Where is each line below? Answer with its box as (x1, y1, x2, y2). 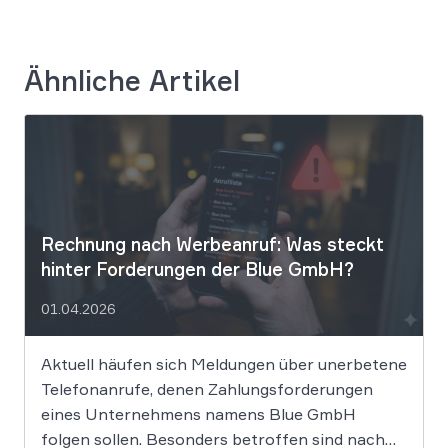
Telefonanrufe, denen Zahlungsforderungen (41, 379, 373, 400)
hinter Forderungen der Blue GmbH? (41, 258, 354, 281)
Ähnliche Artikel (24, 62, 240, 98)
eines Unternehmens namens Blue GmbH (41, 404, 356, 425)
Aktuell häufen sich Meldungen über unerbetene (41, 354, 407, 375)
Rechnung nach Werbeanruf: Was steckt (41, 233, 384, 256)
